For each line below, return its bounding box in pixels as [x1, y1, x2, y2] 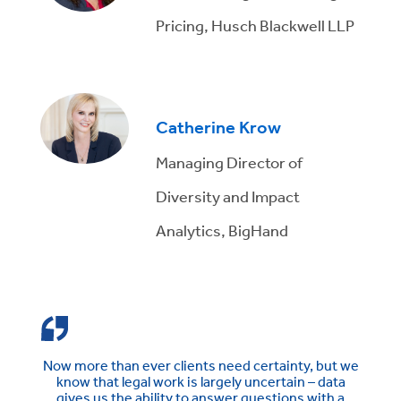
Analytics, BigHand [156, 219, 289, 240]
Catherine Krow [156, 115, 282, 139]
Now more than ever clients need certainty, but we [42, 355, 359, 374]
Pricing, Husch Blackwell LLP [156, 14, 355, 35]
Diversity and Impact [156, 185, 301, 206]
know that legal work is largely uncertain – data [55, 371, 346, 390]
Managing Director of [156, 151, 303, 172]
